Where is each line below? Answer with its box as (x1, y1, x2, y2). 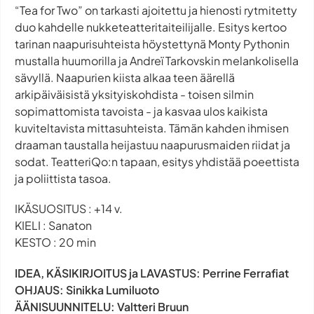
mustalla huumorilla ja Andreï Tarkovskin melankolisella (15, 53, 299, 69)
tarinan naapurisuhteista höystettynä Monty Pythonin (15, 36, 289, 52)
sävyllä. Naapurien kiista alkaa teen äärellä (15, 70, 235, 86)
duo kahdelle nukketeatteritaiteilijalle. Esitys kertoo (15, 20, 287, 35)
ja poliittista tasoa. (15, 171, 111, 186)
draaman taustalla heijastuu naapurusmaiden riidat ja (15, 137, 290, 153)
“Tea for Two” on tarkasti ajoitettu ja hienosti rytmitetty (15, 3, 297, 18)
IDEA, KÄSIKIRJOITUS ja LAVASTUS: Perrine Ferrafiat (15, 265, 289, 280)
